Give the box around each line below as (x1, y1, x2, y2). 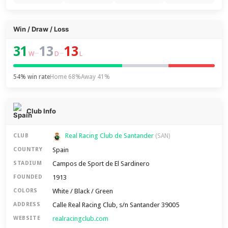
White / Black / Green (52, 187, 113, 195)
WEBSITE (13, 215, 41, 222)
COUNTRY (13, 146, 43, 153)
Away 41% (81, 73, 110, 80)
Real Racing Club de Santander (65, 132, 156, 139)
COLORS (13, 187, 38, 194)
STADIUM (13, 160, 42, 167)
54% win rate (13, 73, 50, 80)
